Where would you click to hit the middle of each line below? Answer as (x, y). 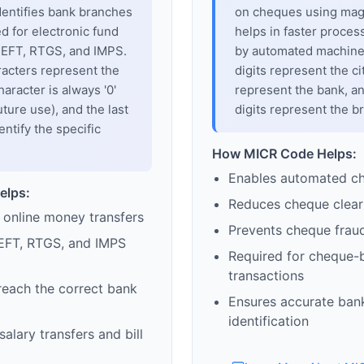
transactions (266, 276)
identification (269, 321)
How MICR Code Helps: (284, 154)
